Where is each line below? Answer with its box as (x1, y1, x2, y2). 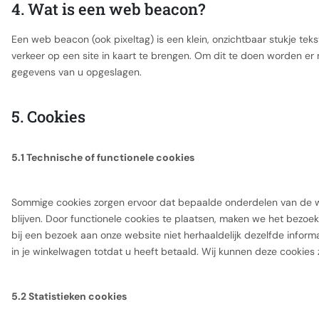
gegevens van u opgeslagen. (11, 66, 142, 78)
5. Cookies (11, 106, 85, 127)
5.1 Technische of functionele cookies (11, 151, 194, 164)
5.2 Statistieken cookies (11, 290, 127, 303)
